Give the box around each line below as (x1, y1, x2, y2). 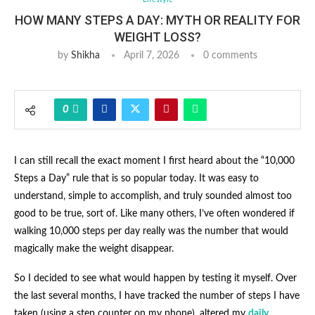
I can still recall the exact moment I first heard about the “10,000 (14, 155, 295, 166)
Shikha (71, 50, 100, 60)
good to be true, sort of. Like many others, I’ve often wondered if (14, 208, 295, 219)
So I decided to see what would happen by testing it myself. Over (14, 273, 297, 283)
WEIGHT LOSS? (114, 29, 201, 44)
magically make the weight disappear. (14, 243, 174, 254)
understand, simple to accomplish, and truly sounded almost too (14, 191, 292, 201)
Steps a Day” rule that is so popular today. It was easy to (14, 173, 259, 184)
